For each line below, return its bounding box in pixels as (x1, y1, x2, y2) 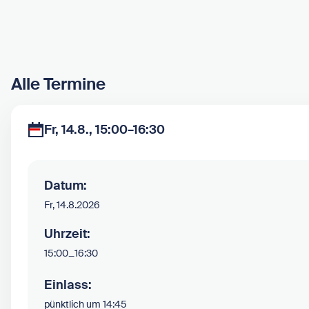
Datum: (44, 177, 87, 195)
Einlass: (44, 277, 92, 294)
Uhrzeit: (44, 226, 90, 243)
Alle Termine (11, 72, 106, 94)
